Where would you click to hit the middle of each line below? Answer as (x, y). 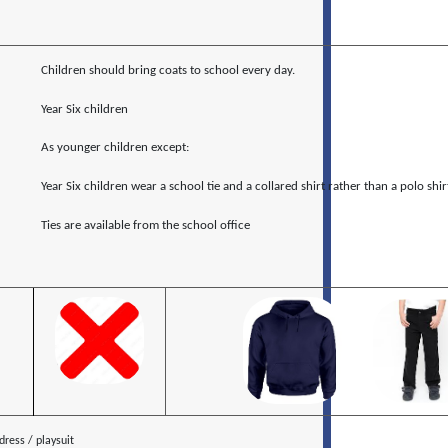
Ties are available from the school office (145, 225)
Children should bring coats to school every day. (167, 71)
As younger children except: (114, 148)
